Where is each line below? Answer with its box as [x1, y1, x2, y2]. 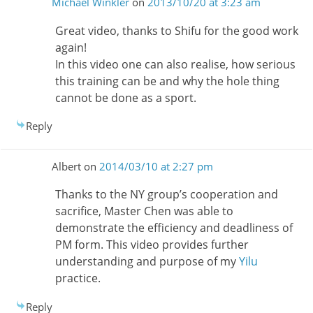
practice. [54, 270, 101, 286]
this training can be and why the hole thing [54, 73, 279, 89]
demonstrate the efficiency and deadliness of [54, 220, 293, 236]
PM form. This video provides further [54, 237, 249, 253]
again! [54, 39, 87, 55]
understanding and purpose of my [54, 254, 239, 270]
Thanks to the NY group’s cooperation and [54, 187, 278, 203]
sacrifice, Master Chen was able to [54, 203, 233, 219]
